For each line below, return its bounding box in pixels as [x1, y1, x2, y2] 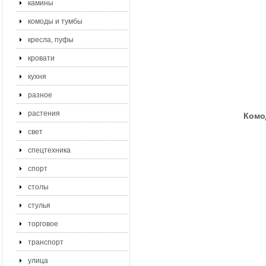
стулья [28, 201, 50, 210]
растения [28, 109, 60, 118]
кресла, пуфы [28, 36, 74, 44]
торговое [28, 220, 58, 228]
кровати [28, 54, 55, 62]
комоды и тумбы [28, 17, 83, 26]
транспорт [28, 238, 64, 246]
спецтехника [28, 146, 71, 154]
